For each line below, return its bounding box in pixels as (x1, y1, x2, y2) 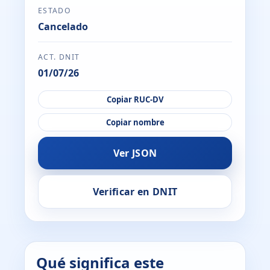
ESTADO (37, 5, 72, 16)
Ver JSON (113, 146, 157, 160)
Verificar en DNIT (92, 184, 178, 198)
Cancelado (37, 19, 88, 33)
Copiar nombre (105, 117, 165, 128)
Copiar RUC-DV (106, 93, 164, 105)
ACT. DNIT (37, 52, 80, 63)
